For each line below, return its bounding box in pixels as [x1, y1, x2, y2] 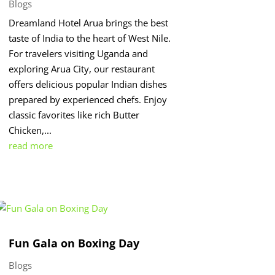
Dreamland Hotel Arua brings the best [8, 16, 168, 29]
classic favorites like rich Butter [8, 108, 139, 121]
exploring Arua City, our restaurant [8, 62, 155, 75]
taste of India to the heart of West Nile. [8, 31, 171, 44]
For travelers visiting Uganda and [8, 47, 148, 60]
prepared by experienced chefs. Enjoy [8, 93, 167, 106]
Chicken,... [8, 123, 52, 136]
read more [8, 139, 53, 152]
